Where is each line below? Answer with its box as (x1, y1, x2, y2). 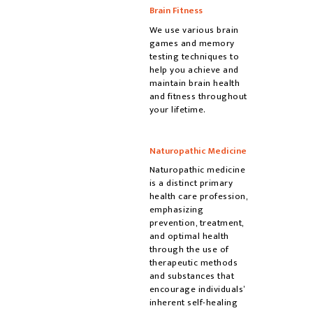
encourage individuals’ (149, 282, 245, 298)
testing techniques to (149, 48, 239, 64)
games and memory (149, 35, 235, 51)
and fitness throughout (149, 88, 247, 104)
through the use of (149, 242, 229, 258)
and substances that (149, 268, 234, 284)
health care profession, (149, 189, 247, 205)
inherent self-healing (149, 295, 238, 311)
